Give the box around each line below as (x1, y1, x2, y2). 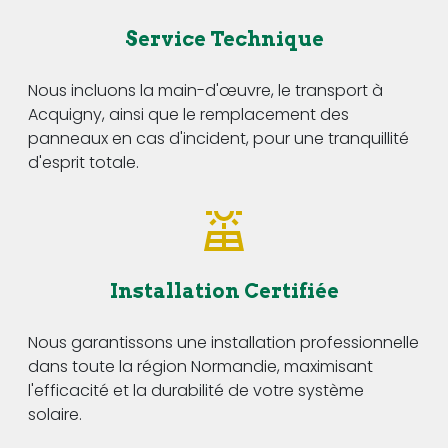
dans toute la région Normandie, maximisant (28, 354, 373, 378)
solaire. (28, 402, 82, 426)
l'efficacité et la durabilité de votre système (28, 378, 364, 402)
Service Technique (124, 26, 324, 51)
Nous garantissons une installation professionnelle (28, 330, 419, 354)
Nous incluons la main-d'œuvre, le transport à (28, 78, 383, 102)
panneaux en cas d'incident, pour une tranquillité (28, 126, 409, 150)
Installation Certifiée (109, 278, 339, 303)
